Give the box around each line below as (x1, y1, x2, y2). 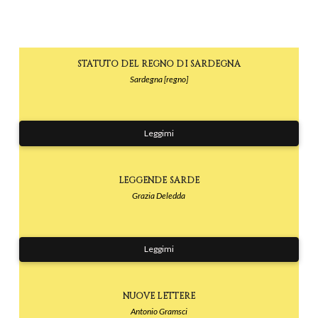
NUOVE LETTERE (122, 290, 196, 302)
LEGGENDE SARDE (118, 174, 200, 186)
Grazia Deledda (132, 190, 186, 201)
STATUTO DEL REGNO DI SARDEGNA (77, 57, 241, 70)
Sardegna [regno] (129, 73, 188, 84)
